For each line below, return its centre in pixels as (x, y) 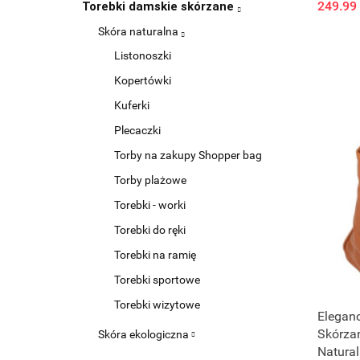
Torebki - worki (150, 205)
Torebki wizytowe (157, 305)
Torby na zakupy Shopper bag (188, 155)
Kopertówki (143, 80)
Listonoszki (143, 55)
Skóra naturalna (139, 31)
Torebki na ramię (155, 255)
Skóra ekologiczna (145, 334)
